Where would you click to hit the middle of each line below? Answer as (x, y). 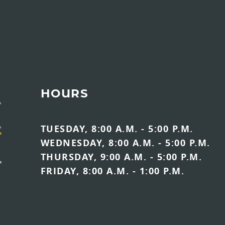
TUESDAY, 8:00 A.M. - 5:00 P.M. (117, 129)
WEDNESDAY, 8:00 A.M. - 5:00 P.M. (125, 143)
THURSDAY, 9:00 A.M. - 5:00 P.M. (121, 157)
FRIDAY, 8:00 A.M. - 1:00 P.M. (112, 171)
